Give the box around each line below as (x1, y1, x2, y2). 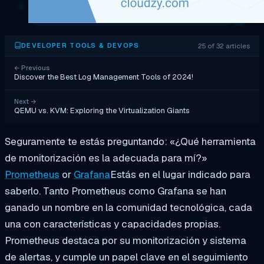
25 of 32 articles (198, 41, 250, 50)
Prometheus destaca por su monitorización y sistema (5, 233, 246, 247)
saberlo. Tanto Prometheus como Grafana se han (5, 184, 226, 197)
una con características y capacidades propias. (5, 217, 220, 230)
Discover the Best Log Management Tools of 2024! (14, 71, 193, 82)
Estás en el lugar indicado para (110, 167, 250, 181)
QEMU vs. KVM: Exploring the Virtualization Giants (14, 105, 190, 115)
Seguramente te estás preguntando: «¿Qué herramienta (5, 134, 256, 148)
